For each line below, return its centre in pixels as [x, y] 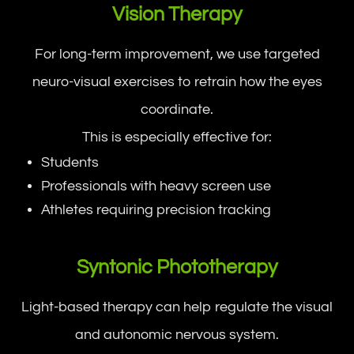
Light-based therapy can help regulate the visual [177, 307]
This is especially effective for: [177, 137]
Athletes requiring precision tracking [156, 209]
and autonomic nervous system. [177, 334]
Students [70, 162]
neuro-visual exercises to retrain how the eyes [177, 81]
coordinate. [177, 109]
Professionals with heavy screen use [156, 186]
